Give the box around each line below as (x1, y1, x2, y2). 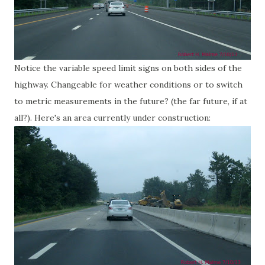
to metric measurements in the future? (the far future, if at (14, 96, 247, 106)
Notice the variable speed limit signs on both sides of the (14, 63, 242, 73)
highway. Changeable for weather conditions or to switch (14, 79, 243, 90)
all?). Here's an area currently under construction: (14, 112, 211, 123)
